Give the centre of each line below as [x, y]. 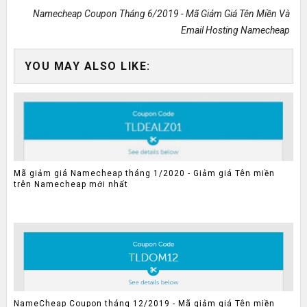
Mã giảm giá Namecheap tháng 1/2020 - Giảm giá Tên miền [144, 174]
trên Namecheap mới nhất [71, 185]
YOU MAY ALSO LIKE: [87, 66]
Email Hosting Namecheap [236, 30]
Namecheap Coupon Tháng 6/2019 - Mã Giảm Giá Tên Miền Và [162, 13]
